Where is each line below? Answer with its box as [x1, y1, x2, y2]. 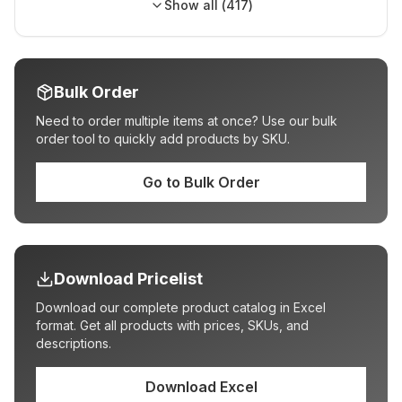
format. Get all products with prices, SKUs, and [36, 318, 309, 333]
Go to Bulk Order [142, 173, 260, 191]
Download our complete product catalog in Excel [36, 300, 326, 315]
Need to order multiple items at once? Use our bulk [36, 113, 337, 128]
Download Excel [144, 378, 258, 396]
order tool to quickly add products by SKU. [36, 131, 290, 146]
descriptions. [36, 336, 111, 351]
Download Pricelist [54, 269, 203, 288]
